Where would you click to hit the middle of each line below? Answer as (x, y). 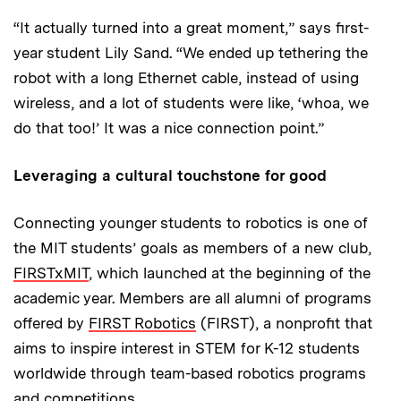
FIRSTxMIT (51, 273)
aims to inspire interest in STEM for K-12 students (187, 349)
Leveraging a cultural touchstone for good (170, 176)
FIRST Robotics (142, 324)
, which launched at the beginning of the (230, 273)
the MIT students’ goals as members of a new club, (192, 248)
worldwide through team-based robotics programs (190, 374)
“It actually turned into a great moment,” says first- (191, 28)
